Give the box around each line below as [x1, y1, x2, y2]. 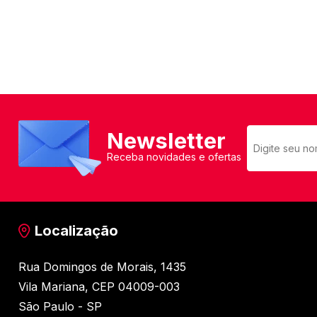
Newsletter [107, 127, 226, 154]
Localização [35, 222, 118, 240]
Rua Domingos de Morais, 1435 [18, 260, 186, 275]
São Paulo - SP [18, 299, 102, 314]
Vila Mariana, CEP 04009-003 [18, 279, 180, 294]
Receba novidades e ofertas [107, 151, 241, 163]
